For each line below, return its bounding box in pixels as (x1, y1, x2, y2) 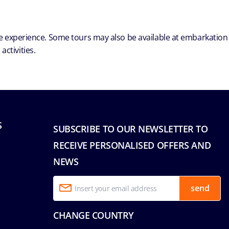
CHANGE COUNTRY (53, 209, 134, 221)
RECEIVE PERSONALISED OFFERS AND (53, 139, 211, 151)
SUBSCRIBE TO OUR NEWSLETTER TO (53, 122, 208, 135)
